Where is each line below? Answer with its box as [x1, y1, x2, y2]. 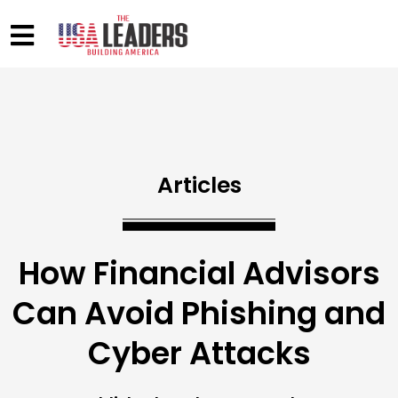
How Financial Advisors [18, 251, 380, 296]
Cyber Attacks [87, 331, 311, 376]
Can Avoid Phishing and [12, 291, 386, 336]
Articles [156, 170, 242, 202]
